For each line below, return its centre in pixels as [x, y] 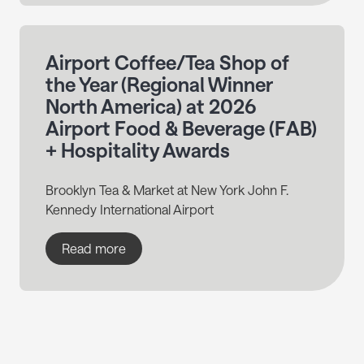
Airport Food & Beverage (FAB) [181, 128]
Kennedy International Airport [130, 210]
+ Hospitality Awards [138, 150]
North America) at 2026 [151, 106]
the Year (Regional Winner [159, 84]
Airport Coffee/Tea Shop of [167, 63]
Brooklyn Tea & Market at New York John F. [167, 190]
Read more [94, 249]
